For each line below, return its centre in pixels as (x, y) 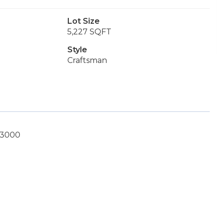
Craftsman (87, 60)
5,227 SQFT (89, 32)
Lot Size (83, 21)
